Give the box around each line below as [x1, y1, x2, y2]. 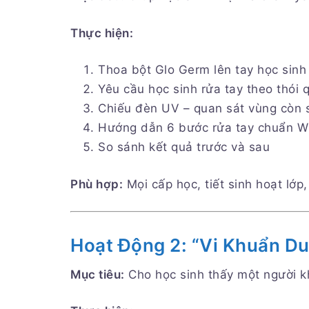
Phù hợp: [70, 177, 123, 191]
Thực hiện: [70, 26, 133, 40]
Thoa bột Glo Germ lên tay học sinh [98, 63, 306, 77]
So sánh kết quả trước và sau [98, 140, 270, 154]
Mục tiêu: [70, 267, 125, 281]
